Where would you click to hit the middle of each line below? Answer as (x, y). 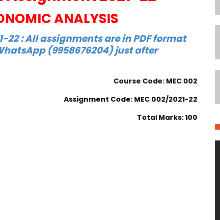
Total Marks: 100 (167, 117)
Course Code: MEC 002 (156, 81)
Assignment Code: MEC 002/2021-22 (131, 99)
